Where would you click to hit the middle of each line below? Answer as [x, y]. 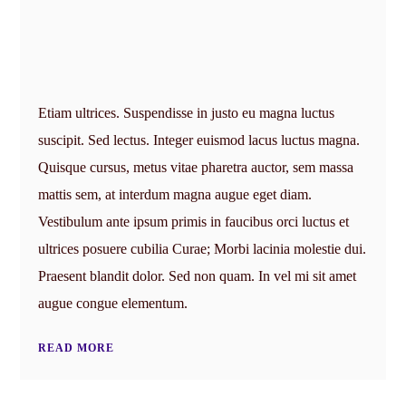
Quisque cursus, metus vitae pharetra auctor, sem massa [196, 167]
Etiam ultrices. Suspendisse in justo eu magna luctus [187, 113]
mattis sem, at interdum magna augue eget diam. [175, 194]
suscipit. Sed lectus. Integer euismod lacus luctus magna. [199, 140]
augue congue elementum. [113, 303]
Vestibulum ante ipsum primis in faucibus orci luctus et [194, 222]
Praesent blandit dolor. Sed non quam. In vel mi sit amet [198, 276]
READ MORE [77, 348]
